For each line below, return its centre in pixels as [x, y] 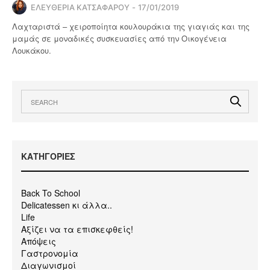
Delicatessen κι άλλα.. [67, 205]
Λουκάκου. [32, 50]
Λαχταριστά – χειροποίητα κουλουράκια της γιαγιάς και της [131, 26]
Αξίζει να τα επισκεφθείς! [77, 229]
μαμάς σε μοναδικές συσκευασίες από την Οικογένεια [120, 38]
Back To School [51, 193]
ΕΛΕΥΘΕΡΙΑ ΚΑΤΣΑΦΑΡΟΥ [80, 7]
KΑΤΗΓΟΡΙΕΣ [48, 156]
